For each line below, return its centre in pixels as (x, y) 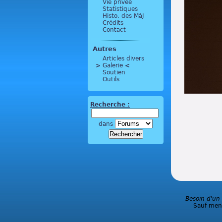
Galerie (113, 65)
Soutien (114, 72)
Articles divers (123, 58)
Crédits (113, 23)
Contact (114, 30)
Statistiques (120, 9)
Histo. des (118, 16)
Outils (111, 79)
